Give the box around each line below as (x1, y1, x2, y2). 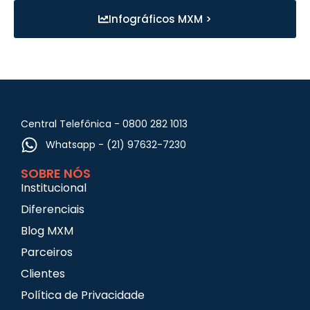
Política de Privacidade (21, 287, 145, 303)
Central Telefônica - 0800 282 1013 (21, 117, 188, 131)
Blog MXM (21, 223, 73, 239)
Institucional (21, 180, 86, 196)
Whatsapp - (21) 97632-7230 (46, 138, 187, 152)
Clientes (21, 266, 65, 282)
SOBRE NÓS (21, 165, 91, 182)
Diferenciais (21, 201, 84, 217)
